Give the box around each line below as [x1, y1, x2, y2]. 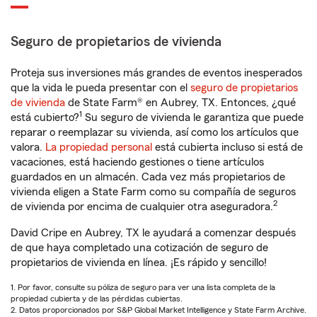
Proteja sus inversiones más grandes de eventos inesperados [11, 67, 302, 79]
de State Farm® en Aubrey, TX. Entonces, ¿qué [65, 97, 296, 108]
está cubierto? [11, 112, 79, 123]
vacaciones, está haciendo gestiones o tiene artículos [11, 156, 264, 168]
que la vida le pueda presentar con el [11, 82, 190, 93]
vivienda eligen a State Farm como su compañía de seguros [11, 186, 296, 197]
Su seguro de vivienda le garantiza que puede [82, 112, 304, 123]
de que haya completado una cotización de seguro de [11, 242, 268, 253]
